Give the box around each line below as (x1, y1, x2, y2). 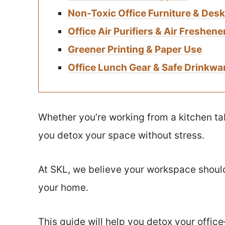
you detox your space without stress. (38, 130, 204, 141)
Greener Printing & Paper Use (68, 44, 202, 55)
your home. (38, 182, 88, 193)
